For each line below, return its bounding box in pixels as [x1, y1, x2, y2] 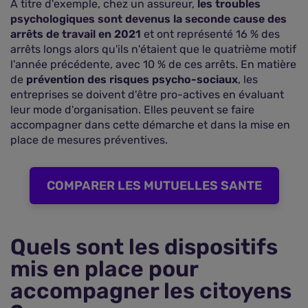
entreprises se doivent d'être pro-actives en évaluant [10, 88, 284, 101]
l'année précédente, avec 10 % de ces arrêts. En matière [10, 58, 296, 71]
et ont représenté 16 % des [141, 27, 280, 41]
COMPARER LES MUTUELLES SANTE [46, 178, 262, 193]
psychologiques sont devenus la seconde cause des [10, 12, 287, 25]
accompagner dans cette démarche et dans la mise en [10, 118, 290, 131]
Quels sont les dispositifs [10, 234, 278, 260]
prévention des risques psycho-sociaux [26, 73, 238, 86]
